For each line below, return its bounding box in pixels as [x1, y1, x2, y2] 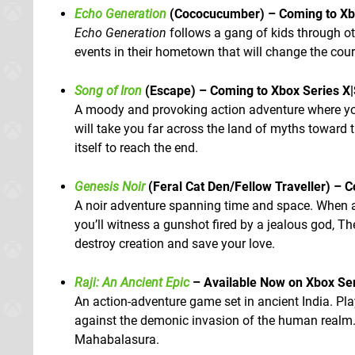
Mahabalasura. [74, 331, 159, 347]
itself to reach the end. [74, 139, 198, 155]
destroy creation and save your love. [74, 235, 275, 251]
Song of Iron [74, 82, 142, 98]
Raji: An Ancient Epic [74, 274, 189, 290]
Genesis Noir [74, 178, 145, 194]
